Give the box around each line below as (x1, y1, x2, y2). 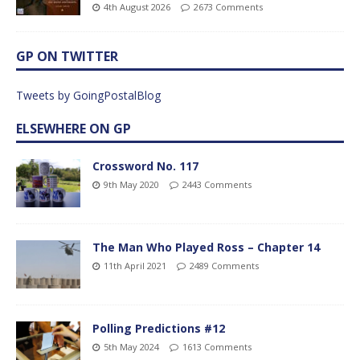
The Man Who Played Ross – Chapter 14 (92, 239, 320, 255)
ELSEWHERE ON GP (16, 119, 131, 137)
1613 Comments (182, 341, 252, 354)
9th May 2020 (104, 178, 159, 190)
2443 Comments (182, 178, 252, 190)
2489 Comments (190, 259, 259, 272)
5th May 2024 (104, 341, 159, 354)
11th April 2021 (104, 259, 166, 272)
